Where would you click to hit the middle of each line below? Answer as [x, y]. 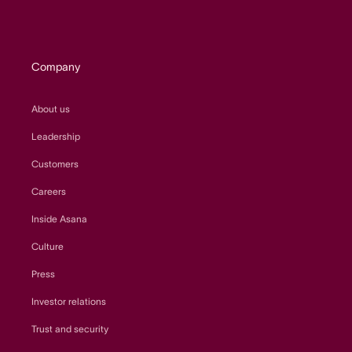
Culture [48, 246]
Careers [49, 191]
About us [51, 109]
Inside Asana [59, 219]
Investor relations [69, 301]
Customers [55, 164]
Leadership [56, 136]
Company [56, 67]
